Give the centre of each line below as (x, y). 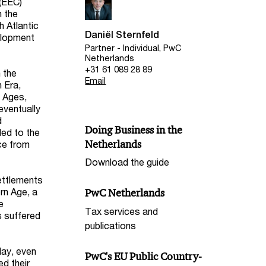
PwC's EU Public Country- (144, 257)
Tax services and (122, 211)
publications (111, 226)
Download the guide (127, 162)
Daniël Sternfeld (122, 35)
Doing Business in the (134, 130)
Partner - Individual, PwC (133, 47)
